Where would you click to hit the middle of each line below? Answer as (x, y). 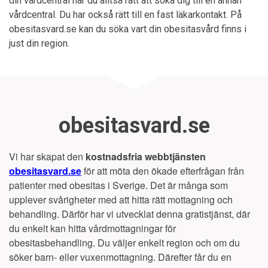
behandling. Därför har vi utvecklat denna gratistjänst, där (130, 214)
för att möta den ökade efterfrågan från (163, 171)
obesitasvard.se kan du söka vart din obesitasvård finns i (128, 29)
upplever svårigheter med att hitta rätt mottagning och (121, 200)
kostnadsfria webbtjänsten (146, 156)
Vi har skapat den (47, 156)
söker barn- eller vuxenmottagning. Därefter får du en (120, 257)
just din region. (40, 43)
